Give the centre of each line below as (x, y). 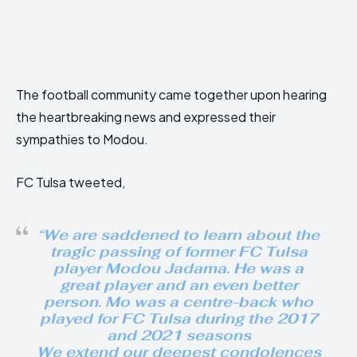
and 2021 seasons (178, 335)
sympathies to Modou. (82, 139)
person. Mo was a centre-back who (178, 302)
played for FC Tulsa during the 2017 (178, 319)
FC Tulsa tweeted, (71, 182)
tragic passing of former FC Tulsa (178, 252)
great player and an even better (178, 285)
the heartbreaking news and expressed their (146, 117)
